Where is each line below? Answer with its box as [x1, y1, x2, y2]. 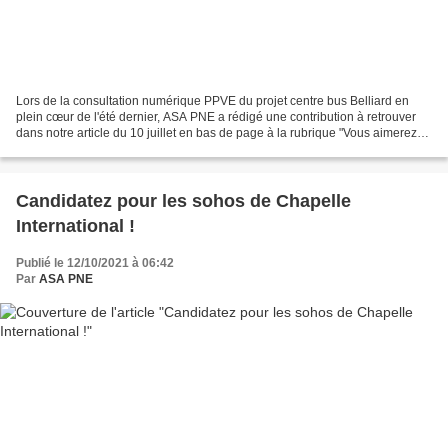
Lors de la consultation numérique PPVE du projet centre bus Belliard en [16, 94, 409, 109]
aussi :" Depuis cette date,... [16, 142, 165, 157]
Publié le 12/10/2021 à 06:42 [16, 256, 174, 271]
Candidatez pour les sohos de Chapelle [16, 191, 351, 212]
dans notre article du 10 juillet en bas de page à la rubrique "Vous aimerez [16, 126, 417, 141]
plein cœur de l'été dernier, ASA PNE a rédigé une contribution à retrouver [16, 110, 416, 125]
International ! [16, 216, 135, 237]
